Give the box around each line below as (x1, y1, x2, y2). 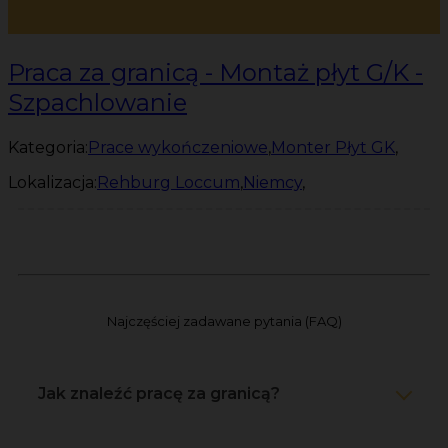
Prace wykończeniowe (88, 137, 268, 157)
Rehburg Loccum (97, 172, 240, 192)
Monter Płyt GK (271, 137, 395, 157)
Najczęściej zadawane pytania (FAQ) (106, 312, 342, 329)
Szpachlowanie (8, 87, 187, 117)
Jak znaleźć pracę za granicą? (38, 383, 280, 403)
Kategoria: (8, 137, 88, 157)
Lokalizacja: (8, 172, 97, 192)
